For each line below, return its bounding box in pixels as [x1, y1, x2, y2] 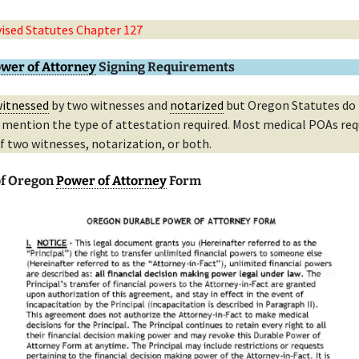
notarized [170, 97, 224, 113]
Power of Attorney [56, 173, 167, 188]
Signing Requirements [96, 59, 235, 75]
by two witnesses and [49, 97, 170, 113]
